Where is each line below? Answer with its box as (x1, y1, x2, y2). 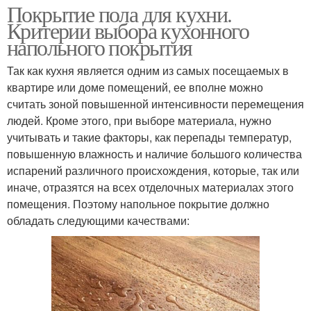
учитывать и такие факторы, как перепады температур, (7, 129, 292, 146)
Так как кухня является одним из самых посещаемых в (7, 62, 289, 79)
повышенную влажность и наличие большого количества (7, 146, 302, 162)
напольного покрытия (7, 32, 192, 62)
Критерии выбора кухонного (7, 15, 249, 46)
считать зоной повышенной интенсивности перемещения (7, 96, 304, 112)
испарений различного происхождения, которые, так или (7, 162, 299, 179)
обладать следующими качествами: (7, 212, 190, 229)
